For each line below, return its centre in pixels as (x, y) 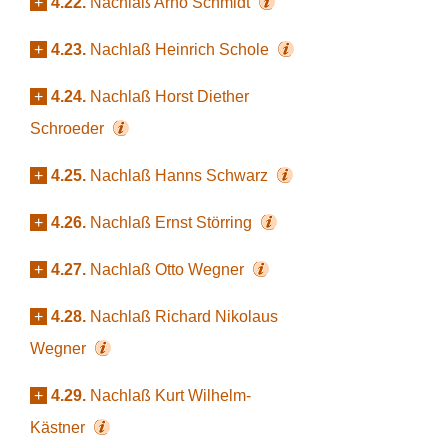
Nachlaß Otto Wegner (169, 269)
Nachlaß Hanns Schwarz (181, 175)
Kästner (59, 427)
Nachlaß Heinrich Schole (181, 49)
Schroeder (69, 128)
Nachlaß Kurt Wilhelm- (170, 395)
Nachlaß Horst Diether (169, 96)
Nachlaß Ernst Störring (173, 222)
